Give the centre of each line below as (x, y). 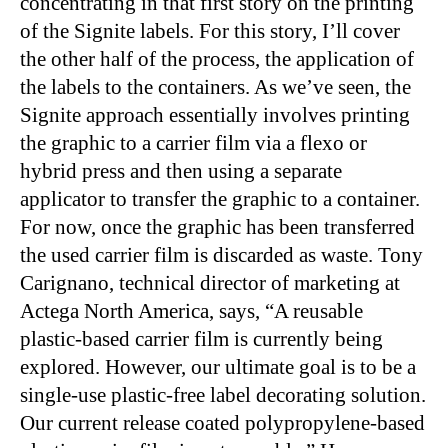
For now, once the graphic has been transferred (217, 226)
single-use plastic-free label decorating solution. (223, 394)
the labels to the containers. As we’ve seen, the (215, 86)
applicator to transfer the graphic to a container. (220, 198)
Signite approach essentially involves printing (215, 114)
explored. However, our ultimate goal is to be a (218, 366)
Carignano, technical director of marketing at (210, 282)
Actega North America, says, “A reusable (191, 310)
